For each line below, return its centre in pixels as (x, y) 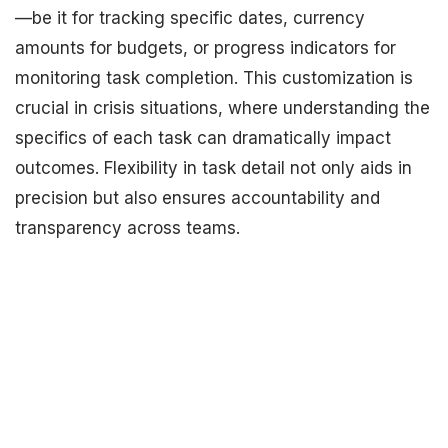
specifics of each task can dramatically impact (203, 138)
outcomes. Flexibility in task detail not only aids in (213, 168)
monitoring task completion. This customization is (214, 78)
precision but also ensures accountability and (197, 198)
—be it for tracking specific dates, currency (190, 18)
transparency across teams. (127, 228)
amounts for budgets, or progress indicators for (205, 48)
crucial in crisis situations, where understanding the (222, 108)
